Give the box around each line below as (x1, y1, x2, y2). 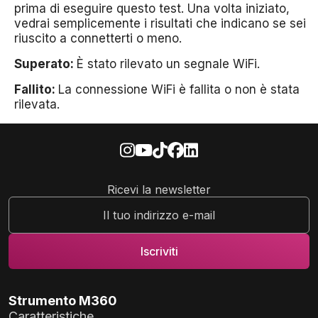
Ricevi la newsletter (107, 182, 211, 197)
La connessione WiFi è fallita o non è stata (58, 82, 300, 97)
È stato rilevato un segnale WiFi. (77, 57, 260, 71)
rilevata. (14, 97, 60, 111)
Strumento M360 (9, 293, 117, 309)
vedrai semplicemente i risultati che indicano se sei (14, 16, 306, 31)
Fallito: (14, 82, 58, 97)
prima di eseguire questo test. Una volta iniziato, (14, 1, 290, 16)
